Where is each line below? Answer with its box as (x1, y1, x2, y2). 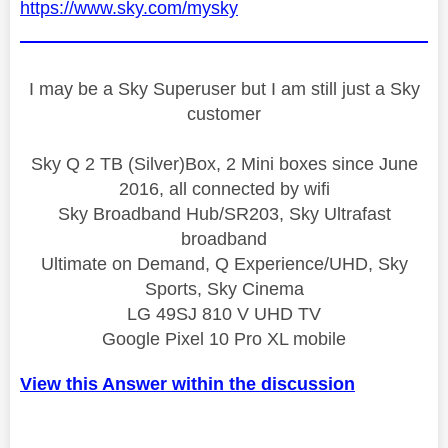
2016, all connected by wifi (118, 178, 330, 199)
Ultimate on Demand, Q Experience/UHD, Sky (40, 253, 408, 274)
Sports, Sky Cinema (144, 278, 304, 299)
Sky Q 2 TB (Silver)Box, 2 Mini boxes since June (30, 153, 418, 174)
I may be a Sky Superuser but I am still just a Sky (28, 78, 420, 99)
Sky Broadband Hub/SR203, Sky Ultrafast (57, 203, 391, 224)
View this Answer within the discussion (20, 373, 355, 394)
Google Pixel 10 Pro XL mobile (102, 328, 346, 349)
